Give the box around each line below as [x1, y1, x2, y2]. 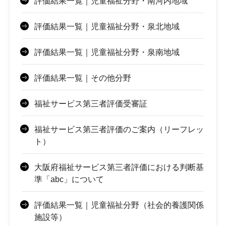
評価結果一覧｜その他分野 [34, 74, 131, 83]
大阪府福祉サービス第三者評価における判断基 [34, 163, 204, 172]
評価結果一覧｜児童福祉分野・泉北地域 [34, 22, 180, 31]
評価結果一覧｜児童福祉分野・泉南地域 [34, 48, 180, 57]
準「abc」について [34, 175, 104, 184]
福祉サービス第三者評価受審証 [34, 99, 147, 108]
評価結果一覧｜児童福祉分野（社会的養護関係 [34, 201, 204, 210]
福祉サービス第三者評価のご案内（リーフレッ [34, 125, 204, 134]
